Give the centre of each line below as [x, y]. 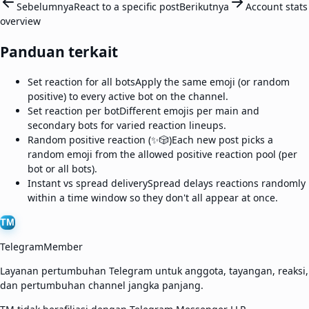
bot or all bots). [62, 168]
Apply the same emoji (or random [212, 81]
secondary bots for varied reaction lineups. [127, 125]
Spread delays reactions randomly [227, 183]
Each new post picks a [222, 139]
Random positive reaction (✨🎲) [100, 139]
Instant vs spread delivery [88, 183]
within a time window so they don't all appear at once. [153, 197]
